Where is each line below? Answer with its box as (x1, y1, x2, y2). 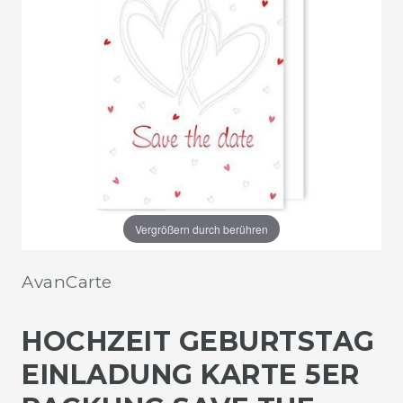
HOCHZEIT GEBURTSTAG (22, 324, 375, 358)
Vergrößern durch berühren (134, 220, 268, 237)
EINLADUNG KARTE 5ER (22, 357, 360, 391)
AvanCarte (22, 271, 112, 292)
